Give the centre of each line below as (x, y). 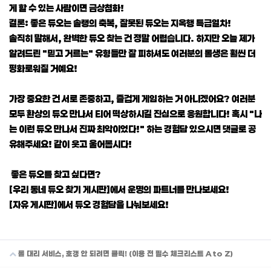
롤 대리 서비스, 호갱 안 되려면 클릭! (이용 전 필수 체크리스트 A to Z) (125, 253)
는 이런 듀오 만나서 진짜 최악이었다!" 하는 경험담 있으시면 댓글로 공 (132, 129)
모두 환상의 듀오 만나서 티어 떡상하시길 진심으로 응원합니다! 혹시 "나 (135, 113)
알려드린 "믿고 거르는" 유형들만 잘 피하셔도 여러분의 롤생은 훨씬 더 (132, 53)
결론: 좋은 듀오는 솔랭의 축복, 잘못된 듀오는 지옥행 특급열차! (120, 23)
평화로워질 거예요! (43, 68)
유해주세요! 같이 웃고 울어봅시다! (70, 144)
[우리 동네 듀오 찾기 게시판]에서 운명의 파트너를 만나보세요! (119, 189)
